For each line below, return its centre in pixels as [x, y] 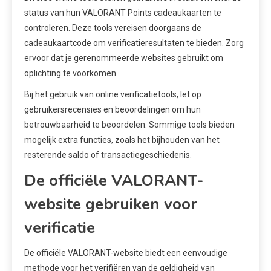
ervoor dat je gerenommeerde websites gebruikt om [124, 58]
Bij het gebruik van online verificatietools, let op [113, 95]
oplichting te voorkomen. [71, 73]
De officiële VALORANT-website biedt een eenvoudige [126, 253]
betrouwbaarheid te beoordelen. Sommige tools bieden [129, 125]
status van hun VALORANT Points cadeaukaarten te [123, 13]
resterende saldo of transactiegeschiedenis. [108, 155]
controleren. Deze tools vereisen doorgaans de [113, 28]
